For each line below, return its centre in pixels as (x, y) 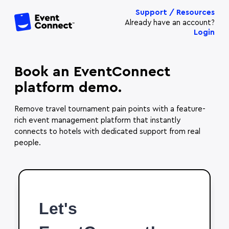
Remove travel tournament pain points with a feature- (110, 109)
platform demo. (68, 88)
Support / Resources (175, 13)
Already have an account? (170, 23)
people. (28, 143)
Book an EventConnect (92, 72)
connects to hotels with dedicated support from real (107, 132)
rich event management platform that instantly (97, 121)
